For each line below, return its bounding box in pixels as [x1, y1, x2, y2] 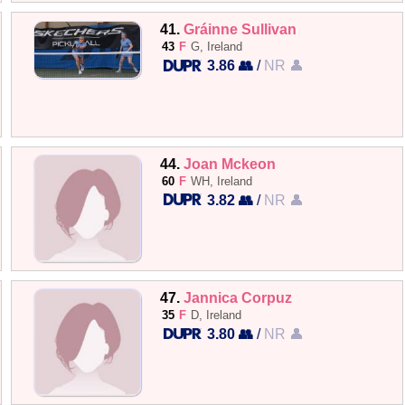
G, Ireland [191, 40, 243, 54]
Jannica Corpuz [184, 288, 293, 306]
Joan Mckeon [184, 155, 277, 172]
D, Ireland [191, 307, 242, 322]
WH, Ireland [191, 174, 253, 188]
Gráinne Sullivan [184, 21, 297, 38]
